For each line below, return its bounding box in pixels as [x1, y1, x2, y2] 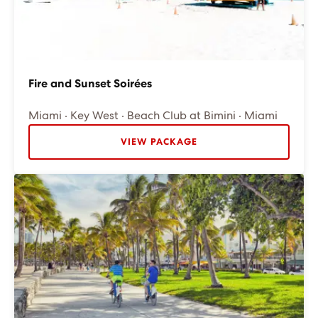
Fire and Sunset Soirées [28, 78, 152, 89]
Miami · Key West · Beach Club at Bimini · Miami [28, 110, 278, 121]
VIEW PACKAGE [121, 138, 197, 147]
